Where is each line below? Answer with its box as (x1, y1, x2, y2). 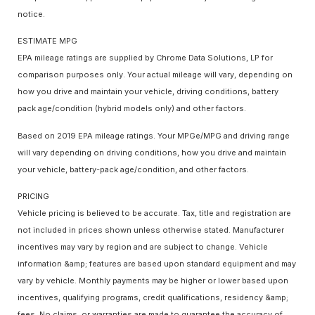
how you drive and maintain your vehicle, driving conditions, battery (18, 86, 278, 97)
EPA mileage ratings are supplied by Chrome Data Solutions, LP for (18, 53, 273, 63)
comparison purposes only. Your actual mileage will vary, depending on (18, 70, 292, 80)
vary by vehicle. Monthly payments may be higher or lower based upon (18, 275, 288, 285)
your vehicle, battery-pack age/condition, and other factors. (18, 164, 249, 174)
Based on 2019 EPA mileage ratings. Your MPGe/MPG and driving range (18, 130, 290, 141)
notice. (18, 8, 45, 19)
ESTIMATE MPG (18, 36, 77, 46)
